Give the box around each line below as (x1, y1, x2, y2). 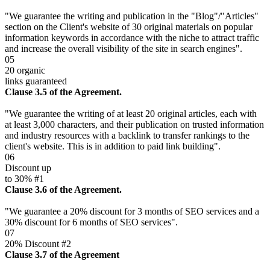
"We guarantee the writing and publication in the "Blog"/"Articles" (5, 11, 259, 22)
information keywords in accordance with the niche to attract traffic (5, 33, 259, 43)
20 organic (5, 65, 45, 76)
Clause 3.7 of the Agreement (5, 250, 119, 260)
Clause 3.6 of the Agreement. (5, 184, 122, 195)
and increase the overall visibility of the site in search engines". (5, 43, 242, 54)
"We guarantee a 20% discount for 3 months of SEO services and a (5, 206, 259, 217)
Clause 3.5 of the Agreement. (5, 87, 122, 98)
